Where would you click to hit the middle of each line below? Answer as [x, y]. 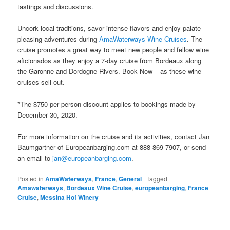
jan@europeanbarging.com [92, 158]
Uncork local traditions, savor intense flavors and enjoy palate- [110, 28]
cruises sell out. [41, 82]
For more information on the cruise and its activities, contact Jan [114, 136]
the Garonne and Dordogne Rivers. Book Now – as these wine [110, 71]
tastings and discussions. [56, 7]
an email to [35, 158]
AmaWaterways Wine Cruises [143, 39]
